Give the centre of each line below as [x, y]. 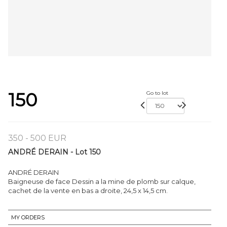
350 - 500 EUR [37, 138]
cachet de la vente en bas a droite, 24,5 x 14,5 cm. [88, 190]
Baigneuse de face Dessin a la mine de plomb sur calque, [102, 181]
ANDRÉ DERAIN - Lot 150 [54, 152]
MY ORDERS [28, 217]
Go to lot [157, 93]
